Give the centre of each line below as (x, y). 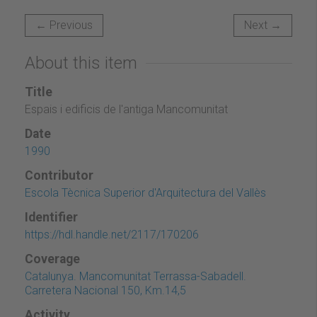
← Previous (64, 25)
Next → (263, 25)
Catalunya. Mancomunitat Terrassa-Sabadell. (136, 276)
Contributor (59, 175)
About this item (81, 63)
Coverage (52, 259)
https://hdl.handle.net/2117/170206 (112, 234)
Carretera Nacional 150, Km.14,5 (105, 290)
